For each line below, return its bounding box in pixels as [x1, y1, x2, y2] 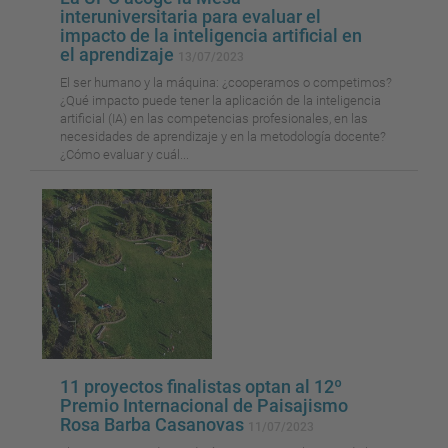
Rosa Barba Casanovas [60, 414, 248, 436]
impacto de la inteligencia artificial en [60, 25, 362, 47]
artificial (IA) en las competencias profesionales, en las [60, 111, 368, 127]
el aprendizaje [60, 44, 178, 66]
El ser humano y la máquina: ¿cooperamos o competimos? [60, 75, 392, 91]
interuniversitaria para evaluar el [60, 6, 321, 28]
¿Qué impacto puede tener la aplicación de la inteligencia [60, 93, 381, 109]
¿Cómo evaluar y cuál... [60, 147, 189, 163]
